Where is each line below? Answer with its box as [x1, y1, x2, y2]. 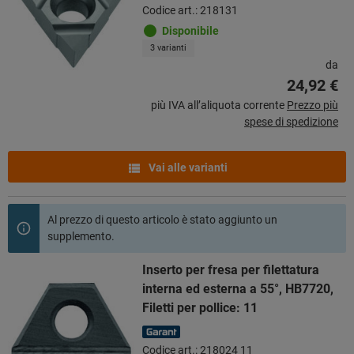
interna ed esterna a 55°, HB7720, [142, 281, 333, 296]
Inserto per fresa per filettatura [142, 262, 319, 277]
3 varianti [150, 42, 186, 53]
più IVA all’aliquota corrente [151, 98, 284, 111]
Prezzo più [287, 98, 338, 111]
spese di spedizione [244, 115, 338, 128]
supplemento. [47, 229, 115, 243]
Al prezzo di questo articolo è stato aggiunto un [47, 213, 277, 226]
